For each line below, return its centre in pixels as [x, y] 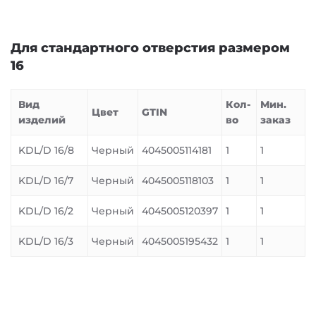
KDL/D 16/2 [46, 211]
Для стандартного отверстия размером [150, 48]
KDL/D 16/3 [46, 241]
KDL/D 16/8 [46, 150]
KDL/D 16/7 [46, 181]
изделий [42, 120]
